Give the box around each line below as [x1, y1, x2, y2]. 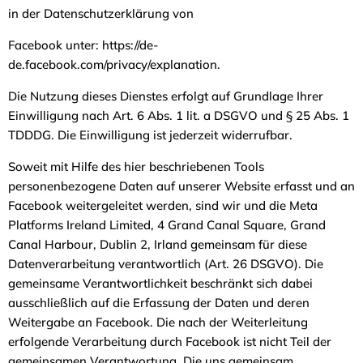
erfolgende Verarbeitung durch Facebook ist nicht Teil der [8, 333, 331, 349]
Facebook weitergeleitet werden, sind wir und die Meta [8, 197, 318, 213]
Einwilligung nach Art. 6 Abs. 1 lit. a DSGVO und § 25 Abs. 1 [8, 107, 349, 123]
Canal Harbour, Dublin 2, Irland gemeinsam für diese [8, 236, 307, 252]
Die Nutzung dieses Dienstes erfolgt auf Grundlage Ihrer [8, 88, 323, 104]
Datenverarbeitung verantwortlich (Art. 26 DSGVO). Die [8, 255, 323, 271]
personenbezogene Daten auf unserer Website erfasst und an [8, 177, 355, 194]
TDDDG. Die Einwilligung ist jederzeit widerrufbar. [8, 126, 296, 143]
